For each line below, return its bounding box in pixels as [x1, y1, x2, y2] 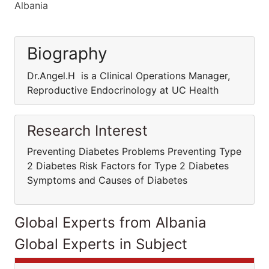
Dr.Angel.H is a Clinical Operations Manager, [27, 70, 230, 82]
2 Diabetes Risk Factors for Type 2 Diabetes [27, 160, 229, 172]
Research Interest [27, 122, 148, 139]
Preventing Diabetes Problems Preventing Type [27, 145, 241, 157]
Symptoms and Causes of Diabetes [27, 174, 187, 186]
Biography [27, 43, 107, 64]
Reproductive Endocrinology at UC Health [27, 84, 219, 96]
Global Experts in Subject [14, 235, 187, 253]
